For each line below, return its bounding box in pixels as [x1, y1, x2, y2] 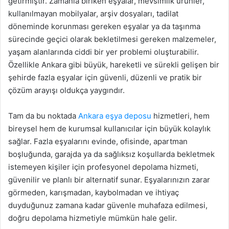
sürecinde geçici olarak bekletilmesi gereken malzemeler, [8, 34, 216, 44]
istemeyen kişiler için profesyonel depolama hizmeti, [8, 162, 198, 172]
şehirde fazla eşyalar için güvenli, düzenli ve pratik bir [8, 73, 202, 82]
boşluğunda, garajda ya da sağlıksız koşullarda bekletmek [8, 149, 215, 159]
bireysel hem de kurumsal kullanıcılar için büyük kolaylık [8, 124, 211, 133]
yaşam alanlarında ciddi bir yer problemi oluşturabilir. [8, 47, 199, 57]
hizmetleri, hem [151, 111, 210, 121]
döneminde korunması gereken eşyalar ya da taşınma [8, 21, 200, 31]
